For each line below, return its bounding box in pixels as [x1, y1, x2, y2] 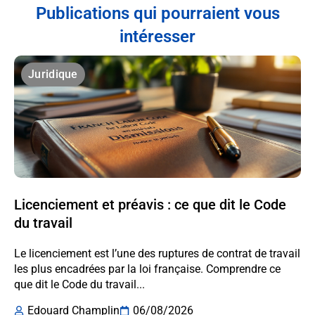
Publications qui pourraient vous [35, 3, 280, 23]
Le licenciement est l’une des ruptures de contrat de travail [14, 246, 300, 260]
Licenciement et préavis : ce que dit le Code [14, 195, 286, 213]
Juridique [28, 67, 78, 81]
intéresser [120, 26, 195, 46]
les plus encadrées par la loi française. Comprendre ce [14, 262, 281, 276]
